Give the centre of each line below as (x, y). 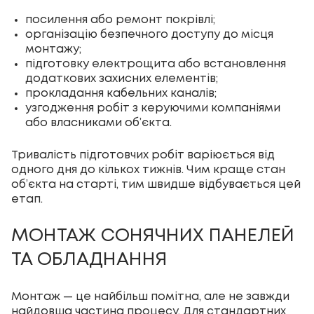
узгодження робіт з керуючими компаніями (153, 109)
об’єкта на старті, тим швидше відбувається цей (156, 185)
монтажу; (53, 50)
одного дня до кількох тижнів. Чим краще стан (148, 170)
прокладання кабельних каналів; (121, 94)
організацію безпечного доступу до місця (149, 35)
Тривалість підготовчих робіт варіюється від (143, 156)
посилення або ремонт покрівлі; (120, 20)
